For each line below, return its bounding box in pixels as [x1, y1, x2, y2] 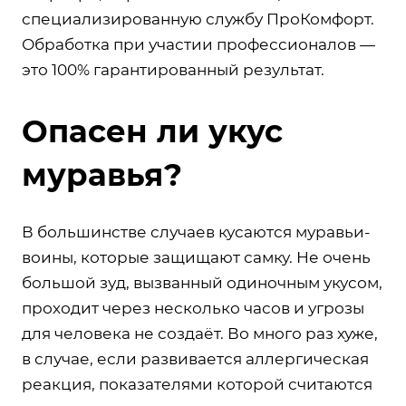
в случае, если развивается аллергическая [22, 349, 369, 368]
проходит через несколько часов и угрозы [22, 298, 364, 317]
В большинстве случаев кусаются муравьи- [22, 222, 371, 241]
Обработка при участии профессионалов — [22, 34, 375, 53]
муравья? [22, 155, 182, 194]
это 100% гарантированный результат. [22, 60, 324, 79]
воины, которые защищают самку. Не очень [22, 247, 371, 266]
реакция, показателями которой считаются [22, 374, 372, 393]
